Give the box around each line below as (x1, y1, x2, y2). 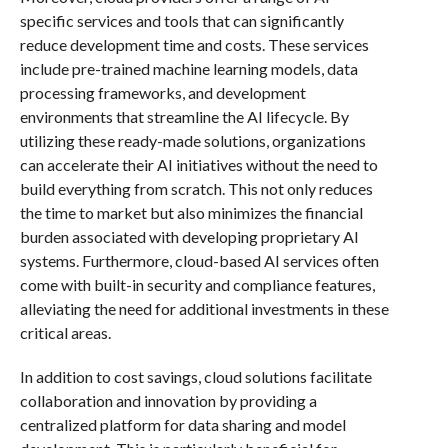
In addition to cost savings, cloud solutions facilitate (19, 367, 372, 386)
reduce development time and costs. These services (19, 35, 369, 54)
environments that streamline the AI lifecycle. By (19, 107, 349, 126)
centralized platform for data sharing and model (19, 415, 346, 434)
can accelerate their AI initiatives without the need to (19, 155, 378, 174)
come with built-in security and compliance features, (19, 275, 375, 294)
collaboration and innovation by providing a (19, 391, 317, 410)
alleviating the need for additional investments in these (19, 299, 389, 318)
